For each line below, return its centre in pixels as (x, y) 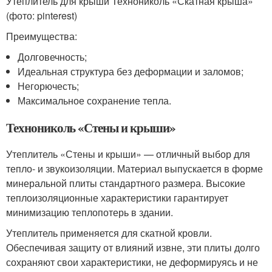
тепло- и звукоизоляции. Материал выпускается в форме (134, 168)
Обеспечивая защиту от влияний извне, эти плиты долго (133, 247)
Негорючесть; (49, 86)
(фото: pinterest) (42, 15)
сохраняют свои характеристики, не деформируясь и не (132, 262)
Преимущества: (42, 36)
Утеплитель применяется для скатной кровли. (109, 233)
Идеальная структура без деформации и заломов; (131, 71)
